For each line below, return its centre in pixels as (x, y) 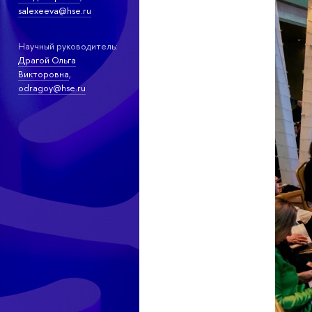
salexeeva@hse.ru (54, 11)
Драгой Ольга (47, 60)
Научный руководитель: (68, 46)
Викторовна (43, 73)
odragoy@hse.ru (52, 87)
